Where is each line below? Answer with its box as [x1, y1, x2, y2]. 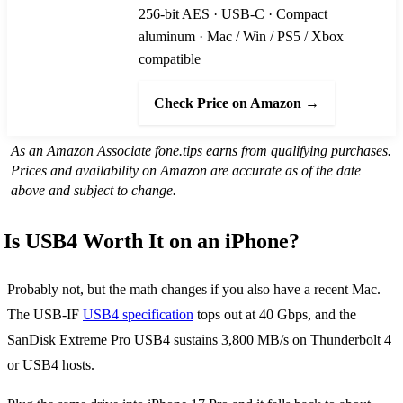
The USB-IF [7, 307, 83, 323]
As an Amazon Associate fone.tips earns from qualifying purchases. [11, 142, 391, 158]
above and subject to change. [11, 182, 176, 198]
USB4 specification [83, 307, 193, 323]
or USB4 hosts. [7, 357, 94, 373]
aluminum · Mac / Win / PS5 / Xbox [139, 28, 344, 44]
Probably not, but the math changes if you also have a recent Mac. [7, 282, 381, 298]
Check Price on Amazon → [154, 94, 319, 111]
